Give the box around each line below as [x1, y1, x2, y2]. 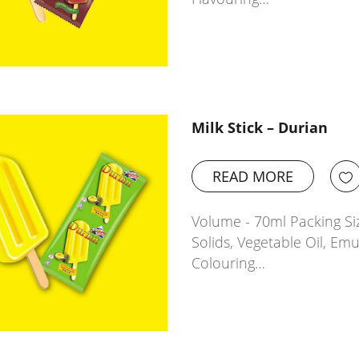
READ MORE [212, 166, 293, 186]
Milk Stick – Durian [191, 117, 328, 137]
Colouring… [191, 252, 265, 272]
